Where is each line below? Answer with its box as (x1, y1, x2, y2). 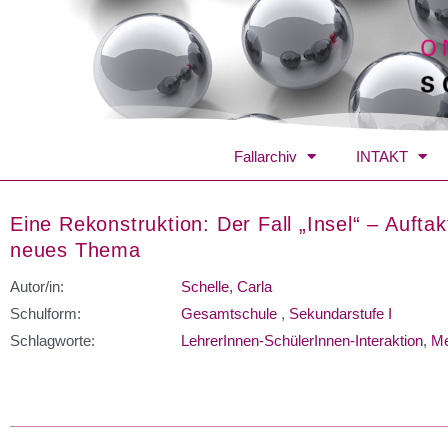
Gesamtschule (181, 304, 277, 322)
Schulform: (10, 304, 81, 322)
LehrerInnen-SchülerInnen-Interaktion (181, 331, 423, 349)
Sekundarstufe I (289, 304, 392, 322)
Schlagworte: (10, 331, 95, 349)
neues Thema (10, 238, 141, 261)
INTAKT (356, 147, 408, 165)
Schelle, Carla (181, 277, 272, 295)
